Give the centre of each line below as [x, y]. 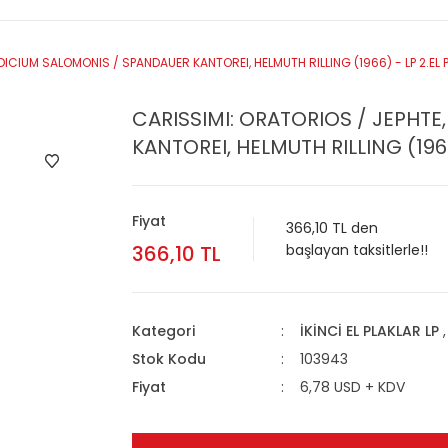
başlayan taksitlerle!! [357, 249]
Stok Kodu [169, 358]
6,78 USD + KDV [352, 386]
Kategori [163, 330]
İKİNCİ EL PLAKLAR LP [369, 330]
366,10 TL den [332, 227]
